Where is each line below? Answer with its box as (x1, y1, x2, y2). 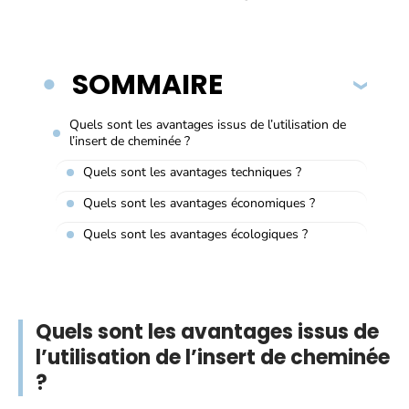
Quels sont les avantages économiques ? (83, 194, 315, 212)
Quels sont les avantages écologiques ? (83, 225, 308, 243)
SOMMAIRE (72, 65, 223, 104)
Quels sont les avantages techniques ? (83, 163, 301, 181)
